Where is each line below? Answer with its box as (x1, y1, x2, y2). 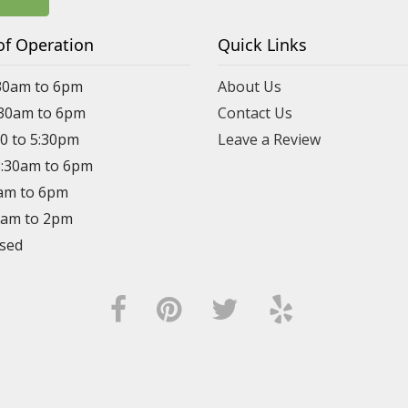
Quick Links (218, 34, 307, 56)
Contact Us (218, 103, 292, 123)
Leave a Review (218, 129, 321, 149)
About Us (218, 76, 281, 97)
